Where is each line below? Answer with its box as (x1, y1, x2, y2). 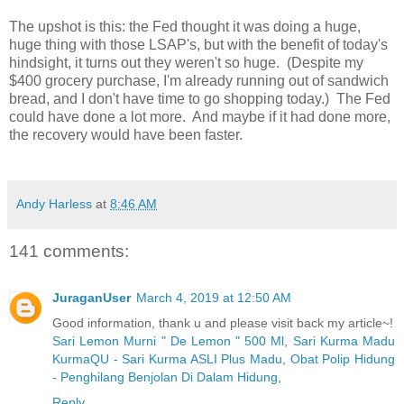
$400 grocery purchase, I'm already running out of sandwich (9, 72, 389, 88)
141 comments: (9, 241, 129, 261)
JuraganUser (52, 290, 131, 306)
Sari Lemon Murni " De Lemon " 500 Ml (52, 334, 285, 349)
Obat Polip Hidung (289, 352, 396, 367)
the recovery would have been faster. (9, 126, 243, 142)
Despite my (291, 54, 363, 70)
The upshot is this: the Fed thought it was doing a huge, (9, 18, 361, 34)
